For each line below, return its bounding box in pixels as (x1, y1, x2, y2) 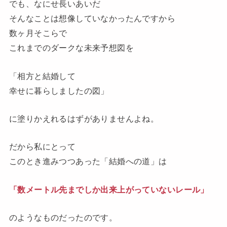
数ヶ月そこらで (9, 28, 67, 38)
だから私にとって (9, 142, 76, 152)
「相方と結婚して (9, 71, 76, 81)
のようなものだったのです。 (9, 213, 118, 222)
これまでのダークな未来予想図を (9, 43, 134, 53)
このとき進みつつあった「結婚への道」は (9, 157, 167, 166)
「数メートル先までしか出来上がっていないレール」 (9, 184, 209, 194)
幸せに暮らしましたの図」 (9, 86, 109, 95)
